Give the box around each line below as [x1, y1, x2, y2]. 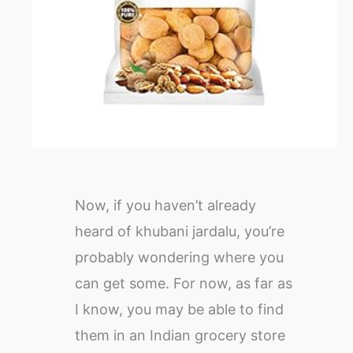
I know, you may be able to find [75, 301, 284, 318]
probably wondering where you [75, 249, 284, 266]
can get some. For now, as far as [75, 275, 293, 292]
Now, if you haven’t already [75, 197, 257, 214]
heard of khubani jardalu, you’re [75, 223, 285, 240]
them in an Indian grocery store [75, 327, 286, 344]
